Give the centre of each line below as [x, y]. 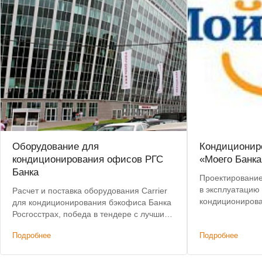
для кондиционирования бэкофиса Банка [92, 202]
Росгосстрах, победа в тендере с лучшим [91, 214]
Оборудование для [56, 146]
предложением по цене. [59, 225]
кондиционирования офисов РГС [88, 159]
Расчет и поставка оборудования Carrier [90, 190]
